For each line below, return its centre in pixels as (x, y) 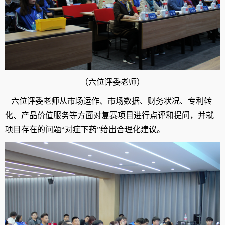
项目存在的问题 (33, 130)
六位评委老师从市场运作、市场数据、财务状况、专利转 (111, 101)
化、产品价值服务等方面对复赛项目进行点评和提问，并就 (109, 116)
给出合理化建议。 (133, 130)
